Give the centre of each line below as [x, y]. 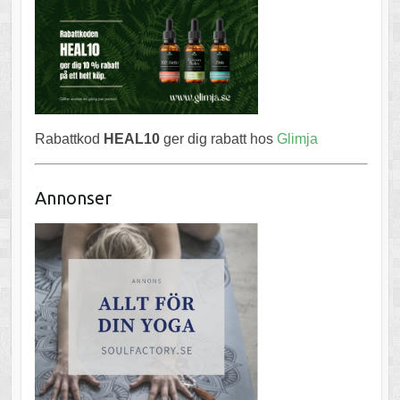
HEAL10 [131, 139]
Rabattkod [69, 139]
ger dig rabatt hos [218, 139]
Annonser [73, 198]
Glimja [297, 139]
